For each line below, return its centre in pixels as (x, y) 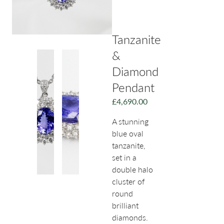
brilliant (125, 205)
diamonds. (130, 217)
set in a (124, 157)
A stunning (130, 121)
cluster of (128, 181)
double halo (132, 169)
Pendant (133, 87)
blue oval (128, 133)
